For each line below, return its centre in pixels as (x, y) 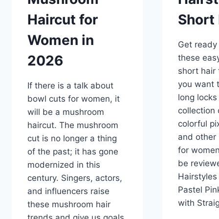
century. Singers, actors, (75, 178)
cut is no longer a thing (72, 139)
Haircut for (63, 20)
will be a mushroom (66, 112)
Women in (61, 40)
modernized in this (64, 165)
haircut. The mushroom (73, 125)
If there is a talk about (70, 86)
